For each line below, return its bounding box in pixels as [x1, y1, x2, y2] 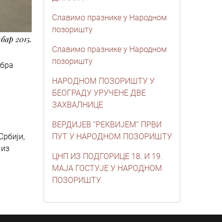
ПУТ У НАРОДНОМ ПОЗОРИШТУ [52, 132, 172, 141]
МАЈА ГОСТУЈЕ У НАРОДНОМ [52, 164, 162, 173]
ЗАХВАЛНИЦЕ [52, 100, 103, 110]
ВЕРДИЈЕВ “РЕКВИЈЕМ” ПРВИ [52, 120, 162, 129]
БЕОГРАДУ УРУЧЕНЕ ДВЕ [52, 88, 146, 98]
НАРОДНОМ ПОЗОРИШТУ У [52, 76, 155, 86]
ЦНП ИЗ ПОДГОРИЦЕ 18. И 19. [52, 152, 163, 161]
